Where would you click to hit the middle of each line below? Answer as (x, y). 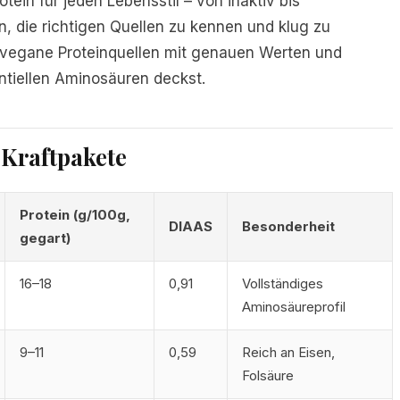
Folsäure (268, 375)
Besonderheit (288, 226)
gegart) (45, 238)
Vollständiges (283, 283)
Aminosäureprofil (294, 307)
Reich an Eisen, (288, 352)
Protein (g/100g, (75, 215)
